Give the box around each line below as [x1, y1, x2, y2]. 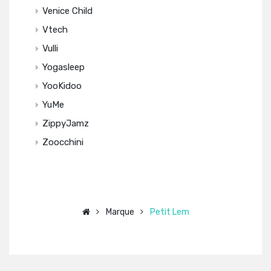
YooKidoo [42, 80, 82, 91]
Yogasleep [42, 62, 85, 73]
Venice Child [42, 5, 93, 16]
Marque [105, 207, 134, 217]
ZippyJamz [42, 118, 89, 129]
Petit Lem [149, 207, 189, 217]
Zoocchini [42, 137, 83, 148]
